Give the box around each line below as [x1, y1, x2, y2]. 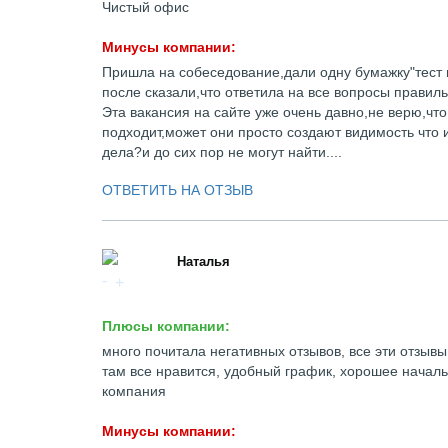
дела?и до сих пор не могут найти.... [102, 144, 342, 160]
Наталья [177, 254, 230, 269]
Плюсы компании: [102, 318, 230, 334]
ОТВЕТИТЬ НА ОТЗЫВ [102, 182, 253, 198]
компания [102, 383, 166, 399]
